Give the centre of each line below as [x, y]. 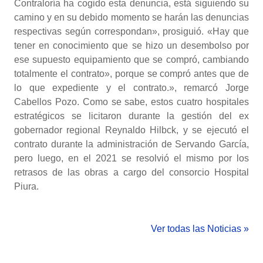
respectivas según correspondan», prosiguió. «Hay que [131, 31]
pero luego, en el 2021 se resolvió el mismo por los [131, 158]
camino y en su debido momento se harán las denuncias [131, 17]
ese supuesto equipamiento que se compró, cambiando [131, 60]
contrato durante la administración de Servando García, [131, 144]
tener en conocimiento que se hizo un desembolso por [131, 45]
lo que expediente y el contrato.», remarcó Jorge [131, 88]
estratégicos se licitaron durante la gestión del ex [131, 116]
